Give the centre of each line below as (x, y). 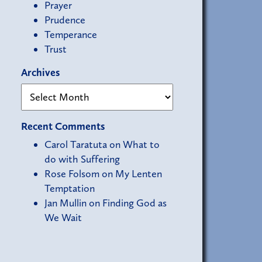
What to (141, 145)
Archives (40, 73)
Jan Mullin (65, 203)
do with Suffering (82, 159)
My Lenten (139, 174)
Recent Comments (63, 127)
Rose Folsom (72, 174)
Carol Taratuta (76, 145)
